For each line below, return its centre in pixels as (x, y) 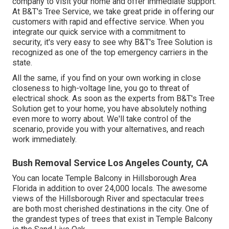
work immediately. (44, 140)
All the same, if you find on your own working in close (107, 78)
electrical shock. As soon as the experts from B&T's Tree (113, 99)
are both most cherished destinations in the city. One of (111, 209)
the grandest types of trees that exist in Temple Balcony (112, 219)
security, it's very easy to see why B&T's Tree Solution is (112, 42)
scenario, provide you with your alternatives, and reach (108, 129)
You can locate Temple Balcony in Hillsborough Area (104, 178)
